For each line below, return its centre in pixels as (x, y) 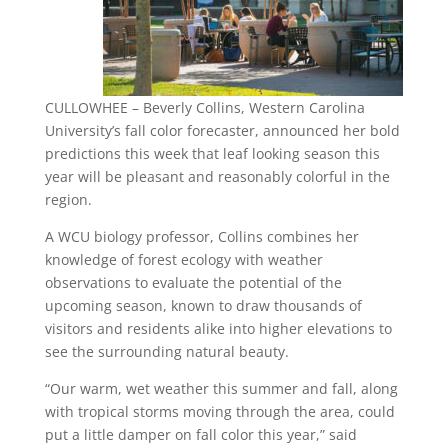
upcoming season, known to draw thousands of (203, 305)
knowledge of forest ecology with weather (183, 259)
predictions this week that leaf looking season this (212, 153)
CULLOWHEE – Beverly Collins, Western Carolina (204, 107)
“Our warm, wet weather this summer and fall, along (221, 388)
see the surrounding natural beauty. (166, 351)
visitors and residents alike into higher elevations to (218, 328)
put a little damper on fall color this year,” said (200, 434)
